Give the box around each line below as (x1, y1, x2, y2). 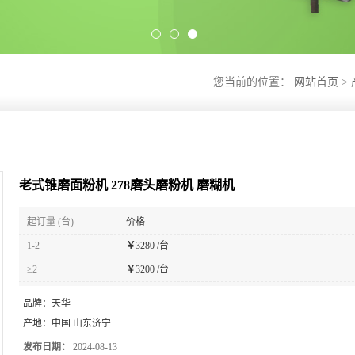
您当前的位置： (213, 76, 294, 88)
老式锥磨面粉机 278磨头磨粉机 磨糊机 (19, 178, 235, 192)
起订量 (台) (27, 216, 74, 227)
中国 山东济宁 (52, 318, 111, 329)
